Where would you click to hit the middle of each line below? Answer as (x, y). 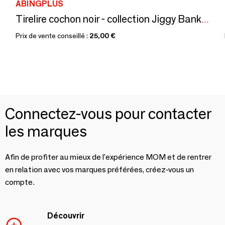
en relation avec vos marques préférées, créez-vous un (99, 170)
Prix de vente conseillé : (52, 36)
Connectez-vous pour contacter (108, 114)
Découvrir (66, 216)
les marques (46, 132)
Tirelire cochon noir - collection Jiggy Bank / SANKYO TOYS (205, 20)
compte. (20, 182)
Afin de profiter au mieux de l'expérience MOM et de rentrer (108, 157)
